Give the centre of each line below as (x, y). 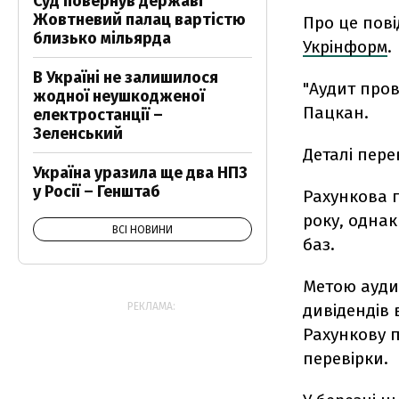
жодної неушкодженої (119, 96)
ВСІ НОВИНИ (142, 230)
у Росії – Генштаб (97, 191)
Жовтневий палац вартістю (139, 20)
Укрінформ (345, 47)
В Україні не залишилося (126, 77)
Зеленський (78, 134)
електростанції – (98, 115)
